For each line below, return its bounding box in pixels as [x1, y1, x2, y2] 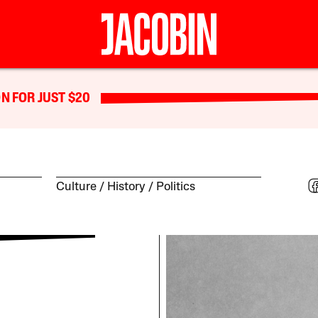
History [107, 181, 146, 194]
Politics [156, 181, 196, 194]
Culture [56, 181, 97, 194]
